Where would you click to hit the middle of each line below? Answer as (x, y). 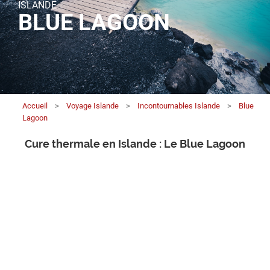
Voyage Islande (93, 105)
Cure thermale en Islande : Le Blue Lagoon (135, 143)
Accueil (35, 105)
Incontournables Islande (179, 105)
